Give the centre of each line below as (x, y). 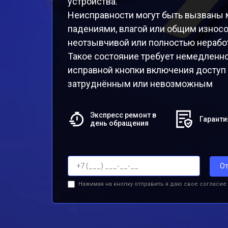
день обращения (120, 123)
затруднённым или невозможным (140, 84)
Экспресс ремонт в (123, 115)
